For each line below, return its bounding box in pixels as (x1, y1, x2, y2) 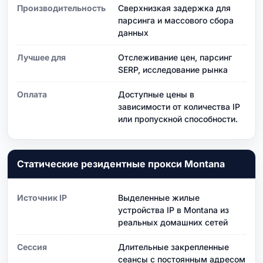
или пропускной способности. (118, 113, 238, 124)
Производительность (17, 2, 106, 13)
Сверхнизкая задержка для (118, 2, 231, 13)
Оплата (17, 89, 47, 99)
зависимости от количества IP (118, 101, 240, 112)
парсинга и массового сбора (118, 15, 234, 25)
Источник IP (17, 192, 67, 203)
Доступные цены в (118, 89, 194, 99)
